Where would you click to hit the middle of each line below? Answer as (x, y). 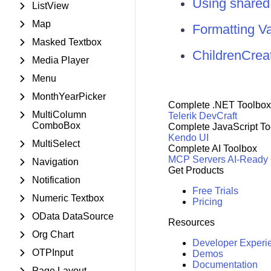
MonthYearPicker (69, 96)
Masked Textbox (67, 42)
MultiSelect (56, 144)
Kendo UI (188, 138)
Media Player (60, 60)
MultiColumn (59, 115)
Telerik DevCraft (202, 116)
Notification (56, 180)
